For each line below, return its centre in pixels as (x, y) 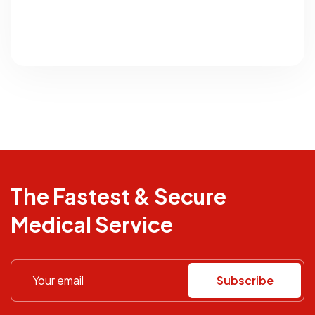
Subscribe (245, 280)
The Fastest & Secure (118, 196)
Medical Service (92, 224)
